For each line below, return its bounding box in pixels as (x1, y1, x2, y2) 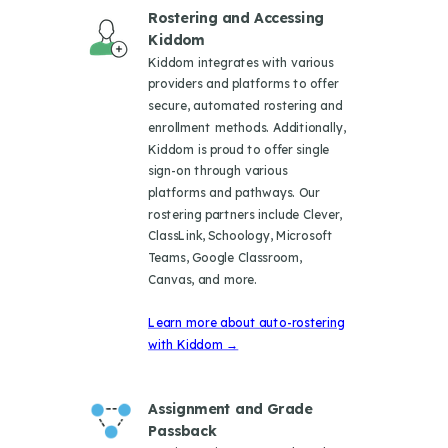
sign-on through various (148, 163, 288, 178)
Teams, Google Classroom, (148, 250, 302, 265)
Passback (148, 421, 216, 440)
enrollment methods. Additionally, (148, 119, 346, 135)
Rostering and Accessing (148, 9, 324, 27)
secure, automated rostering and (148, 98, 343, 113)
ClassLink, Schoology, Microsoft (148, 228, 333, 244)
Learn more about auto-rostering (148, 315, 345, 330)
